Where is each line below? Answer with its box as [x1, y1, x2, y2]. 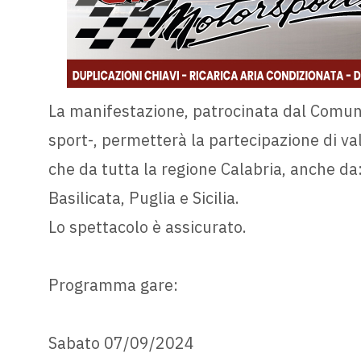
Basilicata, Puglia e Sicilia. [48, 187, 239, 210]
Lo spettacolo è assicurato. [48, 216, 247, 239]
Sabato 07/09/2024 [48, 332, 194, 355]
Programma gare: [48, 274, 178, 297]
